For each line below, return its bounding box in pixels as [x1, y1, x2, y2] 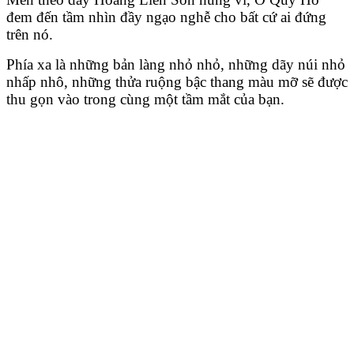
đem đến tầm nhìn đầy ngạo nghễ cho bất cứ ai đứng [6, 9, 326, 26]
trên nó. [6, 26, 53, 43]
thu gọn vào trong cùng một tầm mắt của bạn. [6, 91, 284, 108]
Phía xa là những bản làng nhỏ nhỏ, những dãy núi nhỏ [6, 56, 345, 73]
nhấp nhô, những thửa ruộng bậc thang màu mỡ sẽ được [6, 73, 348, 91]
